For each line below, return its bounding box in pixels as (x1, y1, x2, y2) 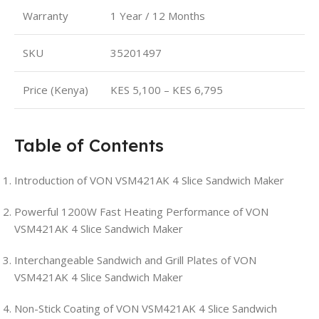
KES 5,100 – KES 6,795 (110, 83, 223, 98)
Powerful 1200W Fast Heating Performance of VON (14, 204, 268, 219)
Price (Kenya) (23, 83, 88, 98)
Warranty (23, 9, 68, 23)
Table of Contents (14, 135, 164, 157)
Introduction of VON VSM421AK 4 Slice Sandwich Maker (14, 173, 284, 188)
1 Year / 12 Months (110, 9, 205, 23)
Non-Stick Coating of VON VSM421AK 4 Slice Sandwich (14, 301, 277, 316)
